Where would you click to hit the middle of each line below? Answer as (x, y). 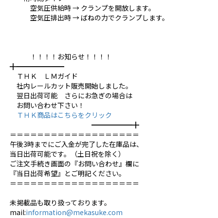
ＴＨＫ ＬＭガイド (47, 76)
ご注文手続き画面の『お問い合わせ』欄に (74, 164)
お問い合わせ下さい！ (47, 105)
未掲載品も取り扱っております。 (60, 203)
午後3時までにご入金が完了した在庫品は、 (76, 144)
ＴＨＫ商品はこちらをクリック (61, 115)
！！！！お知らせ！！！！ (61, 57)
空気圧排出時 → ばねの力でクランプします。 (89, 18)
